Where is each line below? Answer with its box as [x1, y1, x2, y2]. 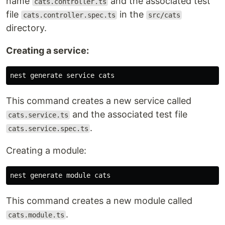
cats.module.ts [8, 211, 64, 219]
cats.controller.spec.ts [23, 11, 116, 19]
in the [117, 9, 147, 20]
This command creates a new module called [6, 195, 192, 206]
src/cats [148, 11, 180, 19]
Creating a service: [6, 45, 89, 56]
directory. [6, 23, 47, 33]
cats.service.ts [8, 111, 68, 119]
